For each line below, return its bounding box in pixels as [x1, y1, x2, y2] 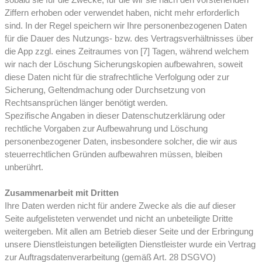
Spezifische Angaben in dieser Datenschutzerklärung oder [5, 111, 225, 120]
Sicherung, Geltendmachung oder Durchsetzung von [5, 85, 205, 95]
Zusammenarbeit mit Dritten [5, 188, 119, 198]
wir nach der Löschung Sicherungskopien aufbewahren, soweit [5, 60, 243, 69]
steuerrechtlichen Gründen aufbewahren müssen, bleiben [5, 150, 222, 159]
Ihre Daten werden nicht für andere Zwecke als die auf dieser [5, 201, 236, 211]
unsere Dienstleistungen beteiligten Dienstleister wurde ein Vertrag [5, 240, 256, 249]
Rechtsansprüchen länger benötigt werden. [5, 98, 168, 108]
